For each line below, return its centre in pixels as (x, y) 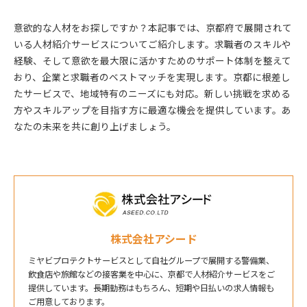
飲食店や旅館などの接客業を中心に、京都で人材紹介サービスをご (151, 274)
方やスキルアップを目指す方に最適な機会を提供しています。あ (152, 110)
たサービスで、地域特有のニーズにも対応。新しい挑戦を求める (152, 93)
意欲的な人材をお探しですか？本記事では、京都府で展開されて (153, 27)
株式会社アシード (153, 238)
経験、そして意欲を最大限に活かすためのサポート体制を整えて (152, 60)
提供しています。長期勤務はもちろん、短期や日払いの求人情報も (151, 287)
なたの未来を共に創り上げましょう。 (95, 126)
